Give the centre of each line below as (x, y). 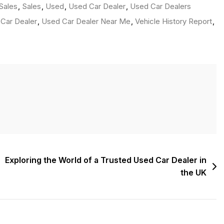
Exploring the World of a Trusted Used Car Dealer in (106, 160)
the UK (193, 173)
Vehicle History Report (173, 21)
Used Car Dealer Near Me (86, 21)
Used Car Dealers (160, 6)
